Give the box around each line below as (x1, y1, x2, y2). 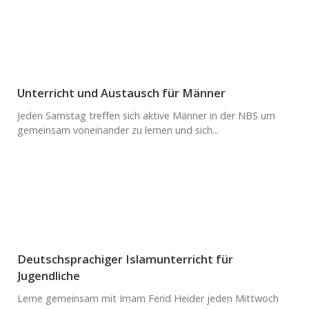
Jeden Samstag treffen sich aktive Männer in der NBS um (17, 108, 275, 122)
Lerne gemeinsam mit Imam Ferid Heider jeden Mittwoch (17, 291, 279, 305)
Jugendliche (17, 267, 80, 283)
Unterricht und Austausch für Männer (17, 84, 226, 101)
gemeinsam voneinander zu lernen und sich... (17, 123, 219, 137)
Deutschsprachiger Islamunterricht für (17, 250, 233, 267)
